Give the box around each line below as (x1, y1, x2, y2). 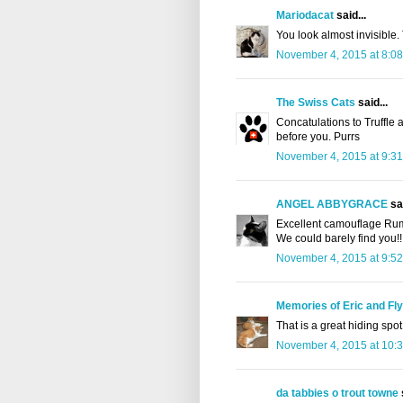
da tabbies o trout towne (276, 387, 399, 400)
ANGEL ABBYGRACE (276, 198, 388, 211)
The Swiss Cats (276, 96, 355, 110)
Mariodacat (276, 9, 334, 22)
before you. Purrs (276, 130, 360, 144)
